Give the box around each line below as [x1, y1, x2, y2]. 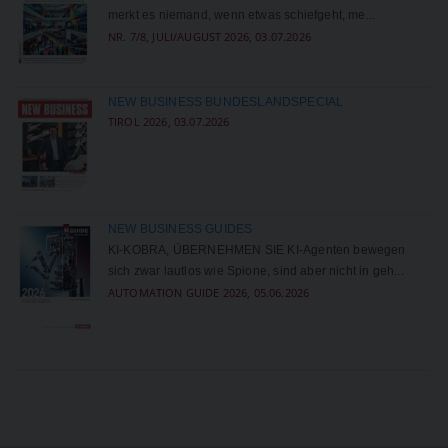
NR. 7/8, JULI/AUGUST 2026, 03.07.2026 [107, 28, 311, 44]
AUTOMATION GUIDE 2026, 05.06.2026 [107, 285, 310, 301]
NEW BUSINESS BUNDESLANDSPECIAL [107, 94, 344, 109]
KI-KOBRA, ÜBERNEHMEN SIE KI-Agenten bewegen [107, 243, 406, 258]
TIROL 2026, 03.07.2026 [107, 113, 230, 129]
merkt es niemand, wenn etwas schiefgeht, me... [107, 7, 376, 22]
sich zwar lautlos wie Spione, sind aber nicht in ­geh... [107, 264, 404, 279]
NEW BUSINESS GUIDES [107, 222, 253, 237]
